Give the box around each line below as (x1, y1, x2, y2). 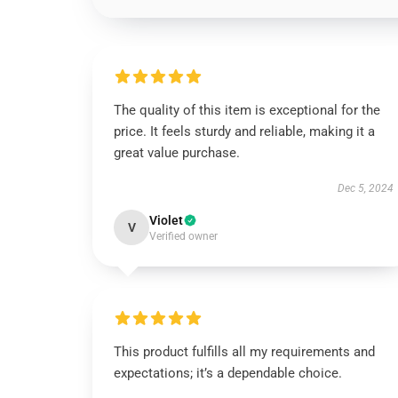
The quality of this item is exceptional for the (114, 102, 380, 118)
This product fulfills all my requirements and (114, 344, 375, 360)
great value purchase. (114, 145, 240, 161)
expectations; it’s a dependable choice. (114, 365, 342, 381)
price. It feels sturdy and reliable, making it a (114, 123, 375, 139)
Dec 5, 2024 (337, 182, 394, 195)
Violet (149, 213, 183, 227)
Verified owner (149, 230, 218, 243)
